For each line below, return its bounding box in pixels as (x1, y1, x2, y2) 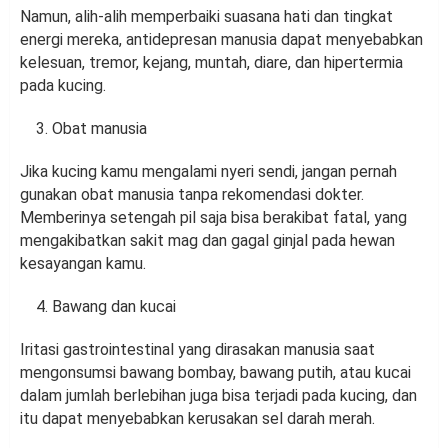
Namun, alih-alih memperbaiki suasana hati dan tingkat (20, 6, 393, 26)
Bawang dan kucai (52, 296, 176, 316)
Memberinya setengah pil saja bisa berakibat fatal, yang (20, 207, 407, 227)
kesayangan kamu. (20, 253, 146, 273)
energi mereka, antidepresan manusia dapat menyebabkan (20, 29, 423, 49)
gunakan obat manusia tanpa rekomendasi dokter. (20, 184, 364, 204)
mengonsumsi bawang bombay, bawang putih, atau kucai (20, 362, 411, 382)
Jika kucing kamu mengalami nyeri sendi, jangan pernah (20, 161, 397, 181)
